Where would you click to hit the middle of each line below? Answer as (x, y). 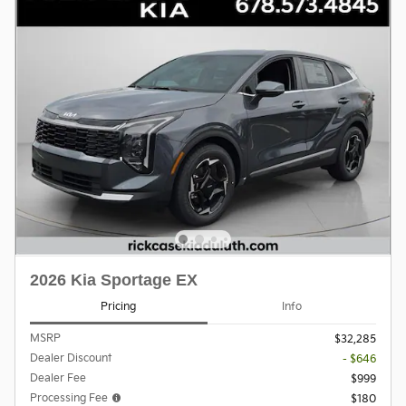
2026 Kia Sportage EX (114, 280)
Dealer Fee (58, 378)
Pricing (119, 307)
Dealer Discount (71, 358)
